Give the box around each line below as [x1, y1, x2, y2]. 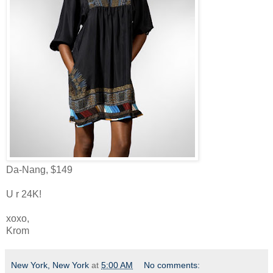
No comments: [144, 260, 200, 270]
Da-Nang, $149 [6, 164, 73, 175]
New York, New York [11, 260, 89, 270]
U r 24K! [6, 188, 41, 199]
